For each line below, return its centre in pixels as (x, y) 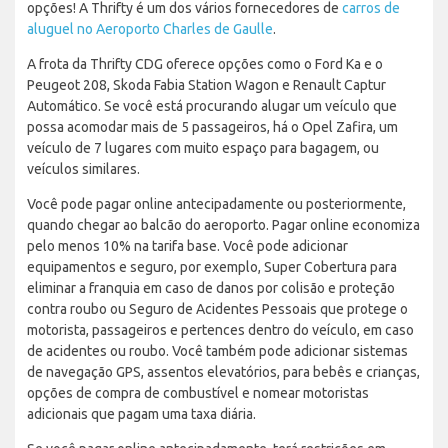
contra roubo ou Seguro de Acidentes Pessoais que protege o (217, 308)
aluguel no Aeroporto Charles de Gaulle (150, 28)
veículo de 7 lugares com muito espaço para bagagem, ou (203, 147)
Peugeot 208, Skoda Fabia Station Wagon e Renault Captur (206, 84)
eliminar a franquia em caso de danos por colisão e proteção (211, 287)
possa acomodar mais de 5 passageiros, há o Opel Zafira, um (212, 126)
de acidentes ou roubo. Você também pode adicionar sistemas (217, 350)
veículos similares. (83, 168)
